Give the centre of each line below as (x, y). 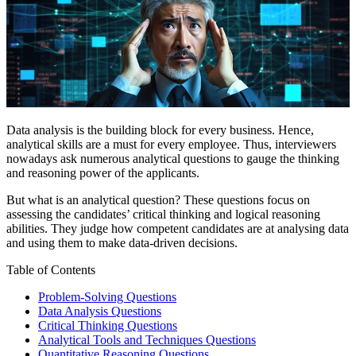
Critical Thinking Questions (108, 325)
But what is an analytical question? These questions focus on (158, 199)
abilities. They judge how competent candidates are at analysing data (178, 228)
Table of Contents (51, 269)
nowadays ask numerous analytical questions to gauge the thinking (173, 158)
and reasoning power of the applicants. (103, 172)
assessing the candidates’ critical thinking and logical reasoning (163, 214)
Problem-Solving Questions (107, 296)
